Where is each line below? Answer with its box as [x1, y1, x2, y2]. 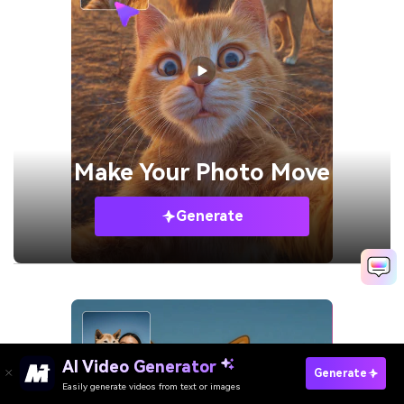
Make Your [74, 159, 196, 187]
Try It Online [179, 383, 261, 399]
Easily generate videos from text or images [62, 381, 241, 391]
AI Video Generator [62, 357, 221, 376]
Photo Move [196, 159, 330, 187]
